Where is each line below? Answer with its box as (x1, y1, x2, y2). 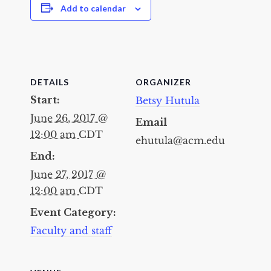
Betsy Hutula (135, 94, 200, 106)
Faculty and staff (30, 224, 112, 237)
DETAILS (30, 76, 69, 87)
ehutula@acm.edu (135, 134, 225, 146)
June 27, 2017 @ (30, 168, 106, 180)
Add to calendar (60, 2, 126, 13)
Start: (30, 93, 60, 106)
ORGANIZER (135, 76, 191, 87)
